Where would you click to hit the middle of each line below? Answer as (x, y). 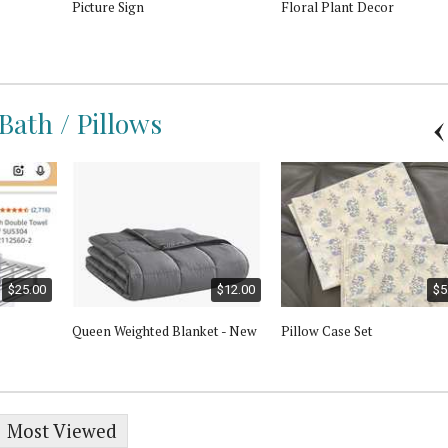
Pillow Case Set (327, 330)
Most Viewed (62, 431)
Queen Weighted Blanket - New (164, 330)
